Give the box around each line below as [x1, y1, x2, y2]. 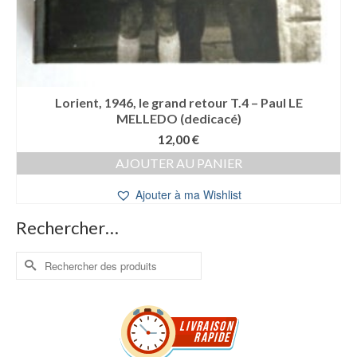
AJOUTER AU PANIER [115, 155, 242, 171]
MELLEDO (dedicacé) [116, 110, 241, 126]
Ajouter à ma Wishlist [135, 186, 241, 202]
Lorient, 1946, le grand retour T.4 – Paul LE [54, 94, 303, 110]
